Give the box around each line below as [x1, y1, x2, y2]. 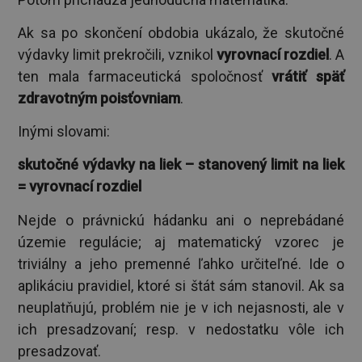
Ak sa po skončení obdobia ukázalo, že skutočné [18, 23, 344, 41]
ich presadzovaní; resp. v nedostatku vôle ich [18, 320, 344, 338]
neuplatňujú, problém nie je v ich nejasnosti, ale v [18, 298, 344, 316]
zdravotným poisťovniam [18, 89, 181, 107]
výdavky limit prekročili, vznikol [18, 45, 217, 63]
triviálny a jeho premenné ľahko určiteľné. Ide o [18, 255, 344, 272]
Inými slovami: [18, 123, 111, 141]
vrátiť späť [271, 67, 344, 85]
